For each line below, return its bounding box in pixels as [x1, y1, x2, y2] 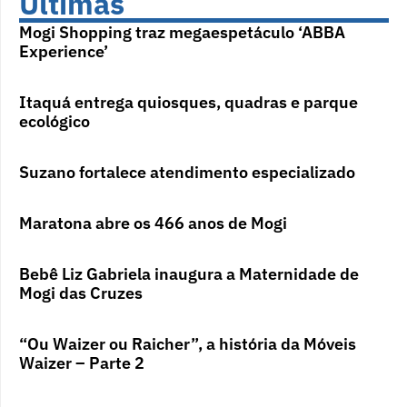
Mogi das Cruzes [19, 282, 143, 303]
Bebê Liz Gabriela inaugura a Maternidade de [19, 263, 359, 284]
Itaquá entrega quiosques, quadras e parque [19, 91, 358, 113]
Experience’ [19, 40, 108, 62]
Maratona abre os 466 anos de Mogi [19, 212, 287, 233]
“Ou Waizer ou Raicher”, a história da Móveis [19, 333, 356, 354]
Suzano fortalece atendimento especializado [19, 161, 355, 183]
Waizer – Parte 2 [19, 352, 144, 373]
